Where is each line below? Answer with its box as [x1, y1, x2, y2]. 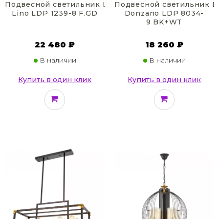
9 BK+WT [146, 18, 183, 27]
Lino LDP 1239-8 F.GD [12, 9, 98, 18]
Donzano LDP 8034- [124, 9, 204, 18]
